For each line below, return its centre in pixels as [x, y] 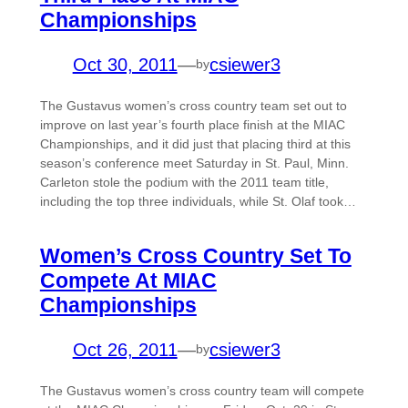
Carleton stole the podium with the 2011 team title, [184, 182]
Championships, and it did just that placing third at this [195, 143]
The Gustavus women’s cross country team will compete [202, 390]
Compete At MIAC [128, 280]
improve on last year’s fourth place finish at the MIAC [192, 124]
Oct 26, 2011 [125, 349]
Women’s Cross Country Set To [195, 255]
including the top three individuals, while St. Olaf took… [198, 201]
